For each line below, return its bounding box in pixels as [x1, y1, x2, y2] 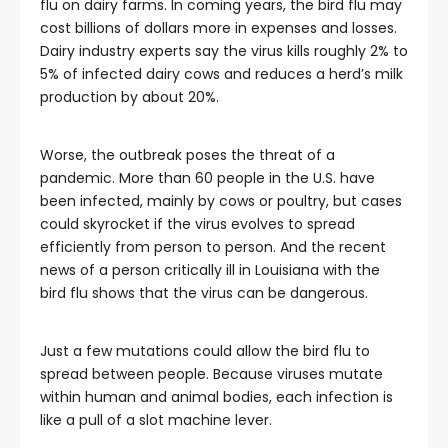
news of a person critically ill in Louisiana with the [40, 260, 380, 280]
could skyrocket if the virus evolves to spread [40, 214, 355, 234]
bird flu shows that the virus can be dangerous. [40, 283, 368, 303]
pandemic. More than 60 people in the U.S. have [40, 168, 375, 188]
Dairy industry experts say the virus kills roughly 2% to [40, 41, 408, 61]
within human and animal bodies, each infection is [40, 387, 393, 407]
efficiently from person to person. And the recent [40, 237, 386, 257]
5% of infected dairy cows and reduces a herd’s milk [40, 64, 403, 84]
